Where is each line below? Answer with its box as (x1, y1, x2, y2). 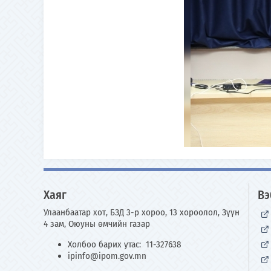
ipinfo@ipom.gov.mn (68, 250, 146, 261)
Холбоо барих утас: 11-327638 (68, 239, 181, 250)
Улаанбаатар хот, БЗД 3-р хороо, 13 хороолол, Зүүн (44, 207, 240, 218)
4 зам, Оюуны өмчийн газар (44, 218, 150, 229)
